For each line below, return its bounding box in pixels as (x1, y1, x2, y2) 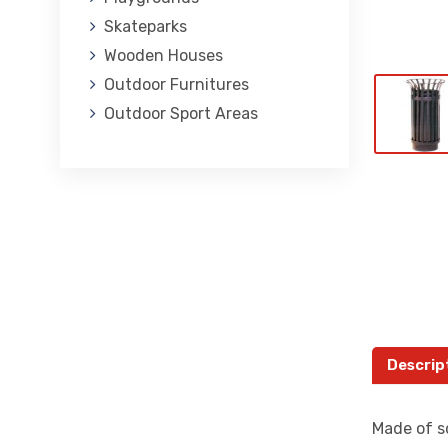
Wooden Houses (104, 46, 223, 65)
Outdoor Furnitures (104, 75, 249, 94)
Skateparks (104, 17, 187, 36)
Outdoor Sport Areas (104, 104, 258, 123)
